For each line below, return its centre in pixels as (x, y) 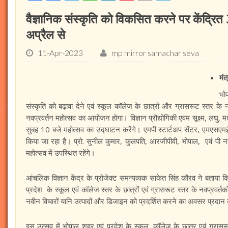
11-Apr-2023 (60, 53)
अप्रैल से (46, 34)
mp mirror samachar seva (155, 53)
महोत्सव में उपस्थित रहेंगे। (62, 153)
